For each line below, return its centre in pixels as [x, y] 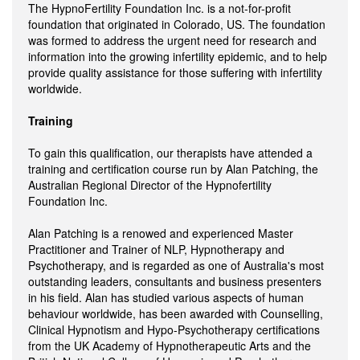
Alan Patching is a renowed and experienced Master [161, 233]
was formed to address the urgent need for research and [172, 40]
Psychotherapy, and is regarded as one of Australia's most [176, 265]
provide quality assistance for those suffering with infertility [175, 72]
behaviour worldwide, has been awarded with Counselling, [176, 313]
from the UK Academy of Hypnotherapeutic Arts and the [170, 345]
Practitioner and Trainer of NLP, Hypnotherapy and [156, 249]
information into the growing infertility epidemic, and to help [178, 56]
